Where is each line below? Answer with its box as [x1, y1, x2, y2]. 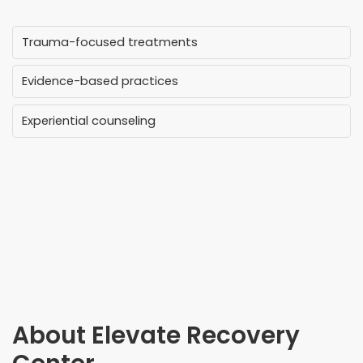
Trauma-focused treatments [22, 33, 199, 50]
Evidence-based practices [22, 73, 179, 90]
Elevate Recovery [92, 318, 300, 352]
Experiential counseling [22, 112, 156, 129]
